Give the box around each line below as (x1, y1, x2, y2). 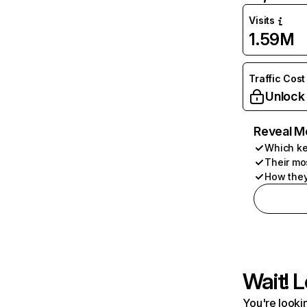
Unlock (265, 89, 305, 103)
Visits (249, 14, 275, 26)
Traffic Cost (249, 73, 306, 84)
